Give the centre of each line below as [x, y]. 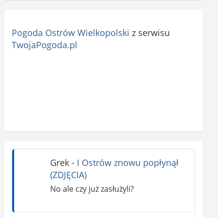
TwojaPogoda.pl [45, 45]
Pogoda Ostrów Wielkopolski [71, 32]
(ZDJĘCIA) [68, 174]
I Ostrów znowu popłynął [127, 162]
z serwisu [150, 32]
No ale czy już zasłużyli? [92, 189]
